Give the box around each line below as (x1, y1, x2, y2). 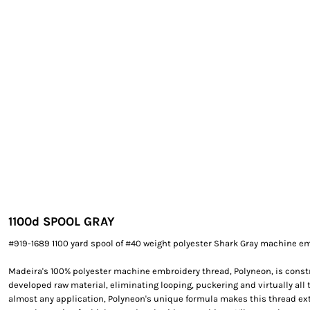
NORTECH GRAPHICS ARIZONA (8, 16, 185, 28)
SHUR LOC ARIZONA (8, 33, 125, 45)
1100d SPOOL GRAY (8, 214, 115, 229)
